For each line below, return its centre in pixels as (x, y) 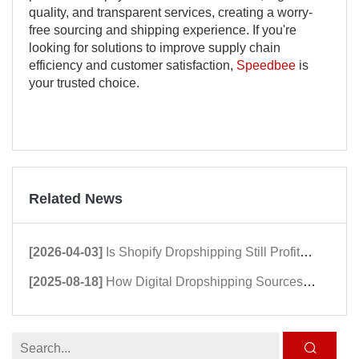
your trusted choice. (84, 83)
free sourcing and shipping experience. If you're (163, 30)
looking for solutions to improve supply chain (155, 47)
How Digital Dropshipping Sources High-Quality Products (204, 281)
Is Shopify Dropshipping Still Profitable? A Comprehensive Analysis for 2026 (203, 252)
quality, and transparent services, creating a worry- (171, 12)
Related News (76, 198)
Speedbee (266, 65)
